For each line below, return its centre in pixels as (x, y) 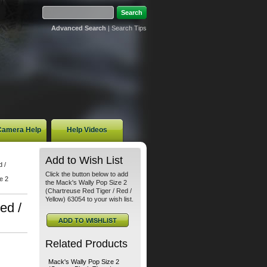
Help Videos (87, 130)
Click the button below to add (87, 174)
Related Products (86, 243)
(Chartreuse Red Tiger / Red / (89, 191)
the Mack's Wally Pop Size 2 (86, 182)
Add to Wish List (84, 160)
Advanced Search (79, 28)
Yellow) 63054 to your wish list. (89, 199)
